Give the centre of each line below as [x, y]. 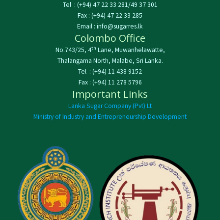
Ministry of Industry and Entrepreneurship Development [110, 116]
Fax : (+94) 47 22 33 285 [110, 15]
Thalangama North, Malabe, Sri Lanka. [110, 60]
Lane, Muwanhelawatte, [130, 50]
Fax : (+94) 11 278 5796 [110, 82]
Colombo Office [110, 38]
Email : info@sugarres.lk [110, 26]
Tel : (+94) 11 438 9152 [110, 71]
